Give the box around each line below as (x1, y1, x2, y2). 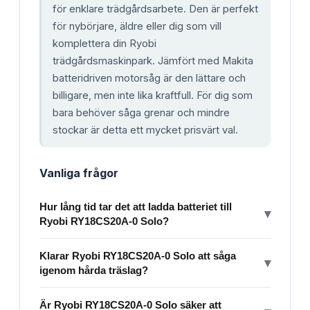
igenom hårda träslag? (39, 264, 148, 276)
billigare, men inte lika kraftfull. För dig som (53, 89, 253, 102)
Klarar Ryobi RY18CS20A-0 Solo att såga (39, 249, 236, 262)
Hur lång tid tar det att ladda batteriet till (39, 200, 232, 212)
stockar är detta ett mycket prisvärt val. (53, 123, 238, 136)
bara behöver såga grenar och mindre (53, 106, 230, 119)
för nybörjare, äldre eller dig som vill (53, 19, 221, 33)
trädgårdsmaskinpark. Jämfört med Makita (53, 54, 253, 67)
